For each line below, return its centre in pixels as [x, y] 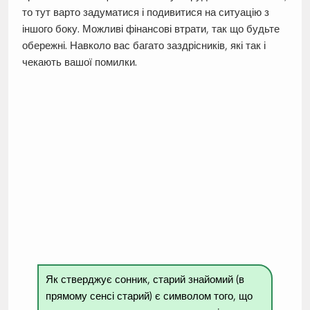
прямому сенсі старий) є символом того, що [149, 296]
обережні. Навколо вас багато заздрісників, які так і [144, 46]
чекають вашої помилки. [79, 62]
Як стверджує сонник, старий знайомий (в [145, 280]
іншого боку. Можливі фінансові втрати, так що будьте [151, 29]
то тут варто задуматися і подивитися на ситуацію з [145, 12]
